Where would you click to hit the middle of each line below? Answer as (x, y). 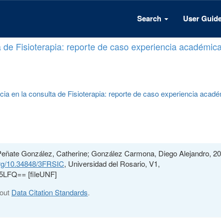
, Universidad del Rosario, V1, (112, 163)
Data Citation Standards (50, 192)
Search (150, 18)
